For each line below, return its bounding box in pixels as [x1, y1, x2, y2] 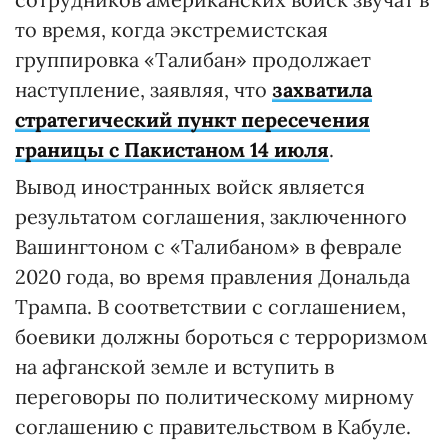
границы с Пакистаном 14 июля [15, 136, 329, 162]
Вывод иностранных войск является [15, 173, 365, 199]
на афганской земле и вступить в [15, 353, 334, 379]
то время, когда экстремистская [15, 16, 328, 42]
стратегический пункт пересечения [15, 106, 370, 132]
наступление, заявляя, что [15, 76, 272, 102]
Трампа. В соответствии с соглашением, [15, 293, 406, 319]
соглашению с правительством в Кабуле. [15, 413, 411, 439]
